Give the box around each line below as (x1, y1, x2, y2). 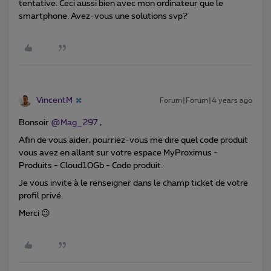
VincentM (36, 96, 73, 105)
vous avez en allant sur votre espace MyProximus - (19, 148, 218, 157)
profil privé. (19, 191, 65, 200)
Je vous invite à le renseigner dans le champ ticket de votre (19, 178, 248, 188)
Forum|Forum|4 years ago (160, 96, 252, 104)
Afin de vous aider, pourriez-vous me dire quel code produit (19, 135, 248, 145)
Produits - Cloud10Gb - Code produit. (19, 161, 165, 170)
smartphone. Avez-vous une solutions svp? (19, 11, 189, 21)
